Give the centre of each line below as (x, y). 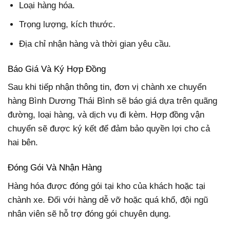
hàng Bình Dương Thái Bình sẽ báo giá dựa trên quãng (112, 101)
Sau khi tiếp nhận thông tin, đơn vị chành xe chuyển (107, 87)
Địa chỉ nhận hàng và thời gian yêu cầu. (95, 44)
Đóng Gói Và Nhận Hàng (55, 168)
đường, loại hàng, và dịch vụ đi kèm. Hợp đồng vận (106, 115)
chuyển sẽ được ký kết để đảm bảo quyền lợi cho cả (109, 129)
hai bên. (23, 143)
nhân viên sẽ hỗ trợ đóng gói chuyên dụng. (89, 214)
